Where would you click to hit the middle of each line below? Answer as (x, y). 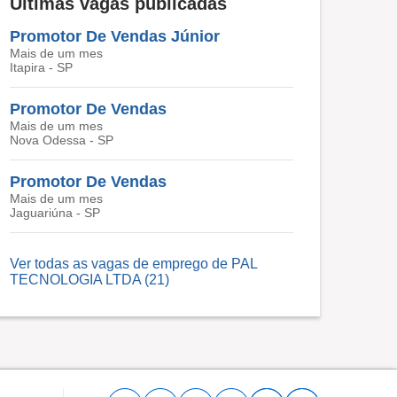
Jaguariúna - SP (55, 213)
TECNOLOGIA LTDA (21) (90, 280)
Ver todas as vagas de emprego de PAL (133, 264)
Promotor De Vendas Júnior (115, 36)
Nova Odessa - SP (62, 140)
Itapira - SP (41, 67)
